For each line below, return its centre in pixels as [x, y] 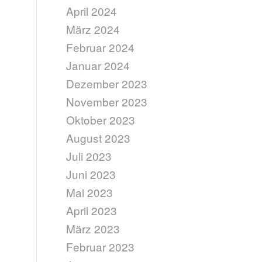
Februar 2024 [101, 47]
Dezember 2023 [107, 83]
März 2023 [93, 228]
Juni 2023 [91, 174]
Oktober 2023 [101, 120]
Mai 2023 [90, 192]
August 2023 [99, 138]
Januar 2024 [98, 65]
